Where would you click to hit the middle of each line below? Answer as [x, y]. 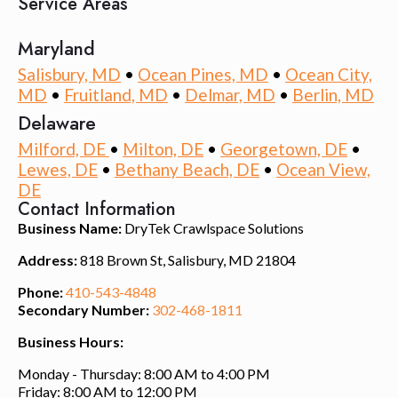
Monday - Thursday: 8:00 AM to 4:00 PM [144, 373]
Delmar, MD [230, 94]
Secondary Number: [85, 309]
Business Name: [71, 227]
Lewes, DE [58, 169]
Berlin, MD [333, 94]
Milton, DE [163, 148]
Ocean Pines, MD [203, 74]
